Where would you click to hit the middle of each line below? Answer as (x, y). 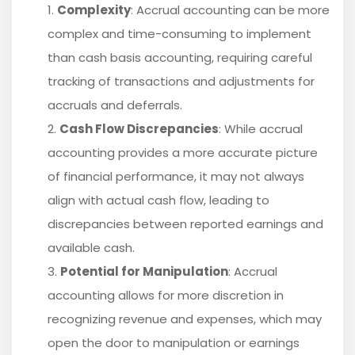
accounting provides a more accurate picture (183, 153)
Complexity (94, 10)
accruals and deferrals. (115, 105)
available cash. (91, 248)
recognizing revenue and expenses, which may (185, 319)
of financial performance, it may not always (176, 177)
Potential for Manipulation (144, 272)
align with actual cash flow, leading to (158, 200)
